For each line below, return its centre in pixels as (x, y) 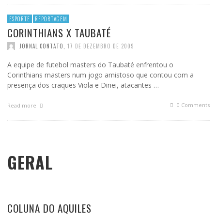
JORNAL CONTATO (41, 46)
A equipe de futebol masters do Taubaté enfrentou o (90, 65)
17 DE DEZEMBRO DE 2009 (101, 46)
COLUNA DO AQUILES (49, 208)
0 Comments (193, 105)
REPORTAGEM (51, 19)
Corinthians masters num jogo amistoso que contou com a (101, 75)
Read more (23, 106)
